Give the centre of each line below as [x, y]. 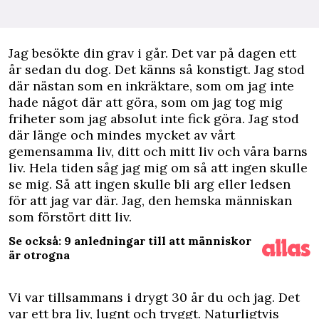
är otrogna [39, 255]
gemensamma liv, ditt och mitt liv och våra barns [158, 151]
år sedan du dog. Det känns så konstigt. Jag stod [157, 69]
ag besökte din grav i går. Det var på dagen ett [155, 53]
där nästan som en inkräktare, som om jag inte [151, 86]
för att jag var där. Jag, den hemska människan [150, 200]
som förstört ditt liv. [70, 217]
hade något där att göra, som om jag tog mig [146, 102]
